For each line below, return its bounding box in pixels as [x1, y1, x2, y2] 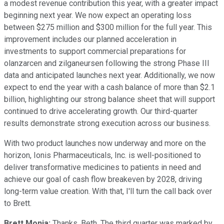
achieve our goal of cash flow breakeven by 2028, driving [4, 174, 202, 184]
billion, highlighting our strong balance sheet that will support [4, 94, 215, 104]
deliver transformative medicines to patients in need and [4, 162, 201, 172]
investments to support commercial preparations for [4, 46, 186, 56]
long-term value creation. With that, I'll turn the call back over [4, 186, 212, 196]
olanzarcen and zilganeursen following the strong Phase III [4, 58, 209, 68]
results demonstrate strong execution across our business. [4, 118, 210, 128]
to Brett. [4, 198, 31, 208]
